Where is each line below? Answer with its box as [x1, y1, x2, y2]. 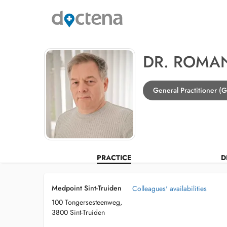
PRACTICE [96, 153, 131, 163]
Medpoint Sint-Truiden [52, 183, 122, 193]
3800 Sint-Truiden [52, 207, 105, 217]
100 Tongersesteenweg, [52, 197, 122, 207]
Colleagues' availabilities [132, 183, 207, 194]
